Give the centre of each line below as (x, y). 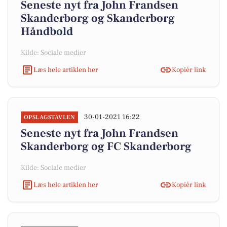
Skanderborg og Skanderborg (98, 18)
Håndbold (47, 31)
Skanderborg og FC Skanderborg (106, 146)
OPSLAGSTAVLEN (50, 117)
